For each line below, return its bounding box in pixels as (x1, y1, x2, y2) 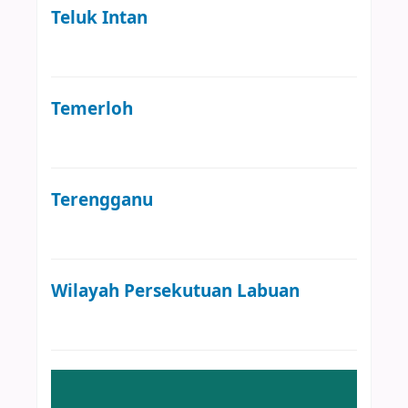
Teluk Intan (51, 4, 148, 31)
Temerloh (51, 95, 133, 122)
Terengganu (51, 186, 153, 213)
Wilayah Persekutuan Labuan (51, 277, 300, 304)
